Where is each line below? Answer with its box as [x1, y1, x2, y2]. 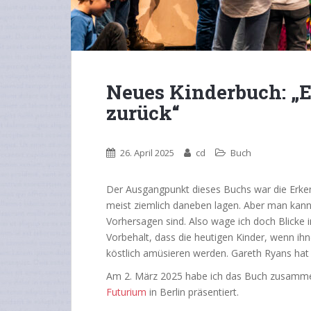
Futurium [106, 285, 146, 299]
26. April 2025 [120, 146, 174, 159]
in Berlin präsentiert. [146, 285, 239, 299]
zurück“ [106, 100, 180, 126]
